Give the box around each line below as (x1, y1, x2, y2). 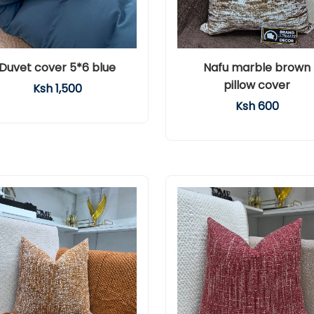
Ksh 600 (235, 98, 279, 114)
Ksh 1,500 (32, 81, 82, 97)
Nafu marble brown (203, 60, 310, 76)
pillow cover (224, 77, 290, 93)
